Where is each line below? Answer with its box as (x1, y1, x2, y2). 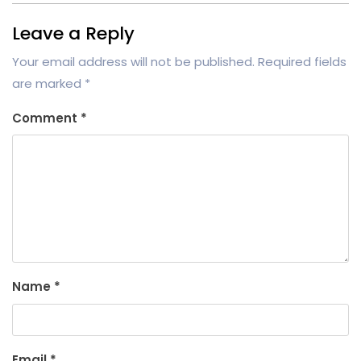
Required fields (258, 52, 346, 70)
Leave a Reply (12, 20, 135, 46)
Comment (12, 109, 81, 127)
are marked (12, 74, 85, 92)
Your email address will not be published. (12, 52, 255, 70)
